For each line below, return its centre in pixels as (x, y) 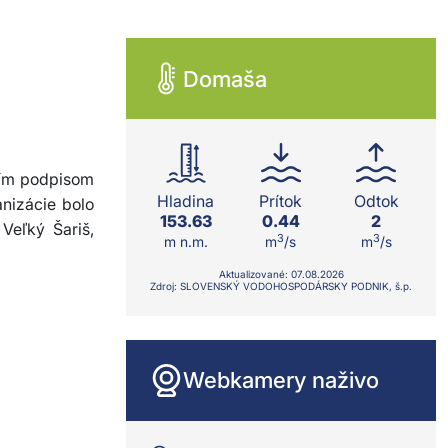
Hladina (186, 201)
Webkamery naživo (281, 380)
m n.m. (185, 241)
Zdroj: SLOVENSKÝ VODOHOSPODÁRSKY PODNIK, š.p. (281, 286)
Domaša (225, 78)
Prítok (281, 201)
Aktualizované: (254, 274)
